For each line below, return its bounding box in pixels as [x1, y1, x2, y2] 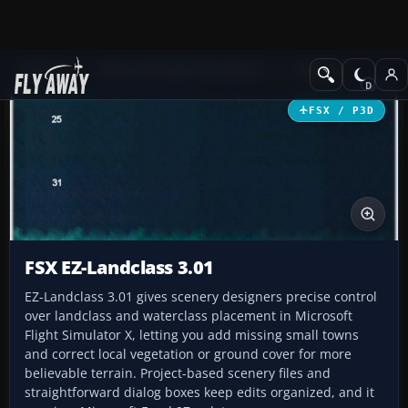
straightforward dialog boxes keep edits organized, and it [25, 383, 374, 402]
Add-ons [22, 61, 70, 78]
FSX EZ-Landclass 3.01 [25, 255, 214, 280]
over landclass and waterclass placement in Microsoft [25, 307, 352, 325]
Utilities [294, 61, 342, 78]
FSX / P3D [308, 104, 374, 116]
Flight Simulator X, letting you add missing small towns [25, 326, 359, 344]
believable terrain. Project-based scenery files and [25, 364, 331, 382]
